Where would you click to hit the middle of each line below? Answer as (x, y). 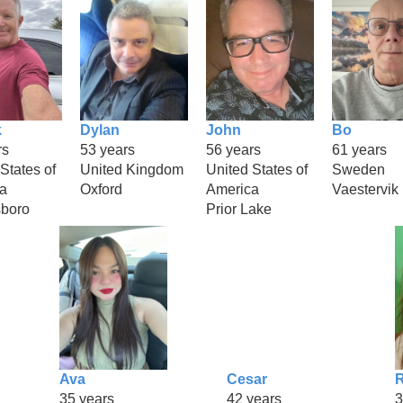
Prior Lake (239, 209)
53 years (107, 149)
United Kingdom (132, 169)
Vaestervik (365, 189)
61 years (359, 149)
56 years (233, 149)
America (233, 189)
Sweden (358, 169)
